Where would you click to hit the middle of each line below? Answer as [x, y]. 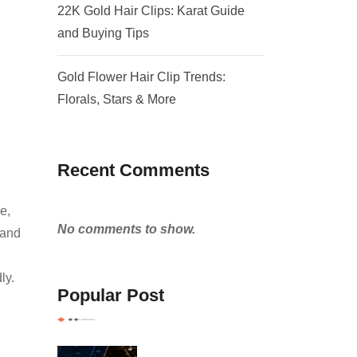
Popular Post [110, 295]
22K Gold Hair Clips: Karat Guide [151, 10]
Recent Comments [133, 170]
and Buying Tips [103, 33]
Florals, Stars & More [116, 99]
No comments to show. [126, 229]
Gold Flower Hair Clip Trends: [141, 76]
